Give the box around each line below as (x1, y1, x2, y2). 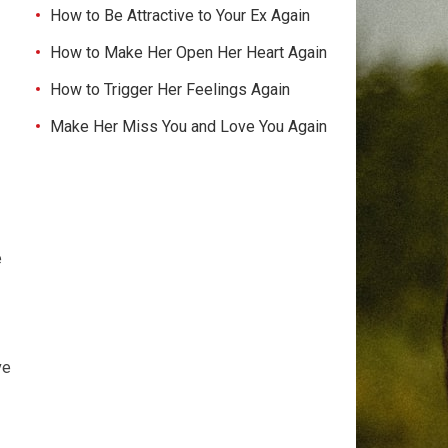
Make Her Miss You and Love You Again (50, 117, 327, 136)
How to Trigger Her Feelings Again (50, 80, 290, 99)
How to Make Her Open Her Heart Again (50, 43, 327, 62)
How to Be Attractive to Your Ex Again (50, 6, 310, 25)
